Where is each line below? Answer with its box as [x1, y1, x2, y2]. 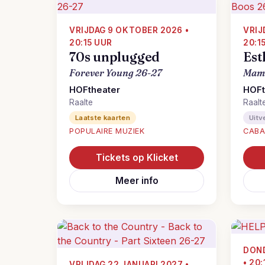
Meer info [115, 175, 159, 186]
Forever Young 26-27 [69, 67, 162, 79]
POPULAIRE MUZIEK [69, 127, 145, 135]
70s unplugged [69, 49, 160, 65]
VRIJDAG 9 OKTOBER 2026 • [69, 25, 189, 35]
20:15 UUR [69, 38, 112, 47]
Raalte [69, 98, 93, 107]
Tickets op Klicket [95, 152, 178, 163]
